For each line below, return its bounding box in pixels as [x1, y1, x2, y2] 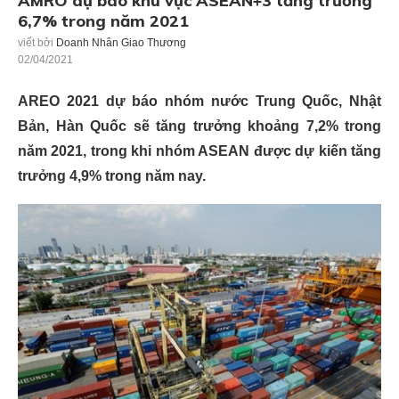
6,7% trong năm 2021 [18, 11, 189, 32]
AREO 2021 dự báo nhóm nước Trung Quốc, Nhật [18, 94, 381, 110]
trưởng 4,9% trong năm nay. [18, 168, 206, 184]
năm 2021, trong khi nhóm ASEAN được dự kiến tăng [18, 143, 381, 159]
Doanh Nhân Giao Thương [56, 37, 186, 50]
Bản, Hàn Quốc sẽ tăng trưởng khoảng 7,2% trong [18, 118, 381, 134]
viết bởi [18, 37, 56, 50]
